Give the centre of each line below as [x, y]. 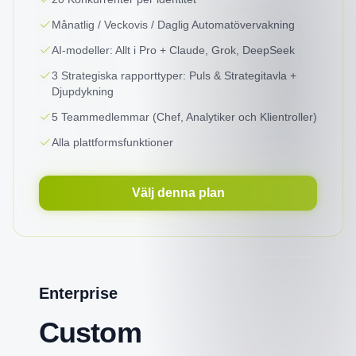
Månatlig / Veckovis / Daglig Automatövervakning [173, 25]
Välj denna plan [178, 193]
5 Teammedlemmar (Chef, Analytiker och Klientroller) [184, 117]
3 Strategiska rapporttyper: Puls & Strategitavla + [174, 75]
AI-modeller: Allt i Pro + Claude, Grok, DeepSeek [173, 50]
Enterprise [78, 293]
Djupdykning [83, 91]
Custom [90, 333]
